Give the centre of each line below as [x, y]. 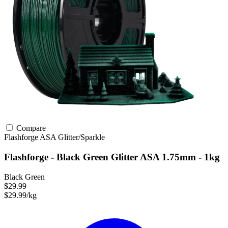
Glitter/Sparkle [81, 137]
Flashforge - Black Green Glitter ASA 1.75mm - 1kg [112, 157]
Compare [30, 128]
